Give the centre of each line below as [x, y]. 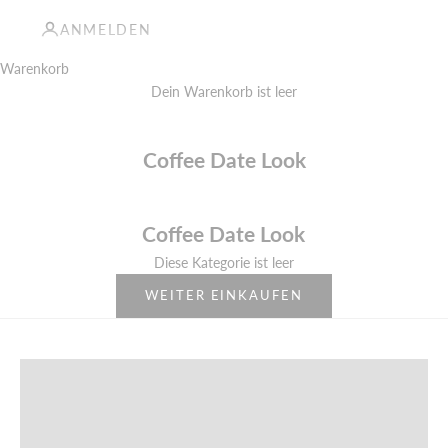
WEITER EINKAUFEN [224, 295]
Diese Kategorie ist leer [223, 262]
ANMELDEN [106, 29]
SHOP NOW [224, 336]
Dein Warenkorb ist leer [224, 91]
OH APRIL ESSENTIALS [224, 303]
